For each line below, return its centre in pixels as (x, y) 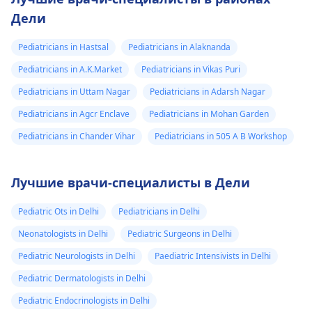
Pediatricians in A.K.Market (70, 69)
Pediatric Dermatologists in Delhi (82, 278)
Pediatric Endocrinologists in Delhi (84, 301)
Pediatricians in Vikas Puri (191, 69)
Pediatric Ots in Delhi (58, 211)
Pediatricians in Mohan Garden (209, 114)
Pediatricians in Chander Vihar (77, 136)
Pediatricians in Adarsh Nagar (208, 92)
